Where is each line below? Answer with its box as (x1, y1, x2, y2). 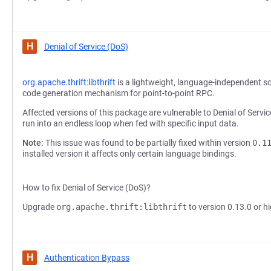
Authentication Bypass (44, 253, 129, 263)
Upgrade (22, 202, 56, 212)
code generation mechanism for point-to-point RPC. (22, 88, 215, 98)
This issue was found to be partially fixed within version (44, 138, 252, 148)
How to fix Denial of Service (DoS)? (22, 183, 151, 192)
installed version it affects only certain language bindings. (22, 149, 237, 158)
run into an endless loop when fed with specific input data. (22, 119, 239, 128)
